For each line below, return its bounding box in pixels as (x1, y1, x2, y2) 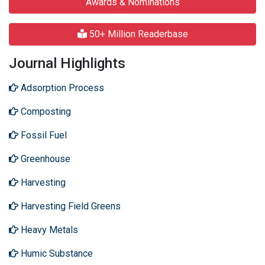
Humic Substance (18, 248, 93, 259)
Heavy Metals (18, 224, 78, 235)
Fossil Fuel (18, 130, 67, 141)
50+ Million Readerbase (86, 28, 188, 40)
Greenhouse (18, 153, 70, 164)
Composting (18, 106, 71, 117)
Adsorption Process (18, 82, 104, 93)
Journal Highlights (9, 55, 125, 72)
